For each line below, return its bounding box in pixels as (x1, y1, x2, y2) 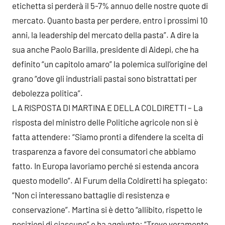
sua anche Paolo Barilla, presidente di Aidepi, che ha (12, 44, 199, 54)
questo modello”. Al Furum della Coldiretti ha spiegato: (12, 175, 208, 185)
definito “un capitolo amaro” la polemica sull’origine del (12, 58, 207, 69)
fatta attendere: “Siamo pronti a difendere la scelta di (12, 131, 203, 142)
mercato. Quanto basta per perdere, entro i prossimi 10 (12, 15, 208, 25)
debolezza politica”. (12, 87, 83, 98)
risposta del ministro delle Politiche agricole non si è (12, 117, 198, 127)
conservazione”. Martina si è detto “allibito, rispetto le (12, 204, 202, 214)
